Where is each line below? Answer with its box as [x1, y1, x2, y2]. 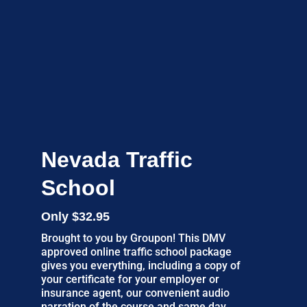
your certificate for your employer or [40, 272, 219, 286]
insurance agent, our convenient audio [40, 286, 230, 299]
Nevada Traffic [40, 147, 193, 172]
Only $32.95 [40, 209, 110, 223]
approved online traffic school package [40, 245, 232, 258]
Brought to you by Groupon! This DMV [40, 231, 225, 245]
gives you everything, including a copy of [40, 258, 241, 272]
